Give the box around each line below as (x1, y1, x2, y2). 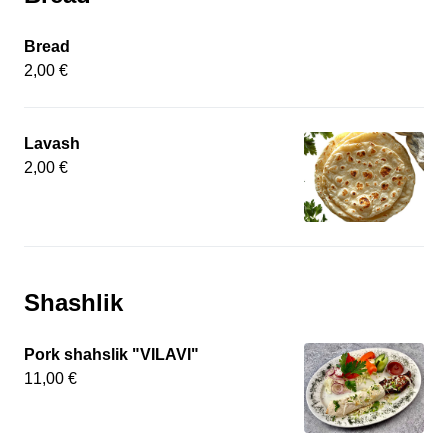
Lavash (24, 135, 80, 152)
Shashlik (24, 289, 123, 316)
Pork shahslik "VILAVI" (24, 346, 199, 363)
